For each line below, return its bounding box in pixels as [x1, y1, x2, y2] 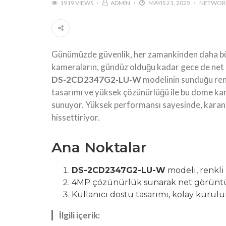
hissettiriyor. [51, 112, 100, 123]
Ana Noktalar [51, 139, 146, 156]
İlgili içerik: [59, 210, 100, 221]
